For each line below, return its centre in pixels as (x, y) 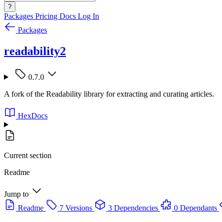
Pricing (47, 16)
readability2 (35, 51)
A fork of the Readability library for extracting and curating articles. (109, 94)
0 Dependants (195, 208)
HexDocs (33, 115)
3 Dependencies (133, 208)
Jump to (16, 194)
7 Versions (76, 208)
